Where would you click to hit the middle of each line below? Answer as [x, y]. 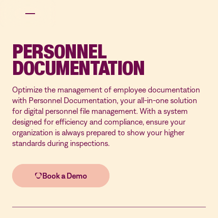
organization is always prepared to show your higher [98, 132]
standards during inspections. [61, 143]
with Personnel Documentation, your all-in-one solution [105, 100]
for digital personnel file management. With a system [100, 111]
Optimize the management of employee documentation [106, 90]
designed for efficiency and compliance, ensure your [99, 122]
